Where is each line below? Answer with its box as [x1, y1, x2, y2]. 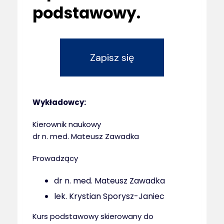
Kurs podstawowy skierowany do [32, 211, 153, 222]
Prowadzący [32, 153, 78, 163]
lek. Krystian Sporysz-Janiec [54, 190, 165, 202]
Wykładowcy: [32, 97, 86, 107]
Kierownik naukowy [32, 119, 101, 129]
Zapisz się [90, 51, 134, 64]
